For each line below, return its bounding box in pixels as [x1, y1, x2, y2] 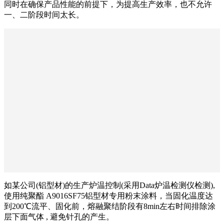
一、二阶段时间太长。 [4, 10, 84, 19]
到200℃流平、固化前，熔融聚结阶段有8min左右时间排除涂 [4, 201, 215, 210]
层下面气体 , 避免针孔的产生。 [4, 212, 114, 221]
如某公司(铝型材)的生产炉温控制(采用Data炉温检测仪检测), [4, 180, 215, 189]
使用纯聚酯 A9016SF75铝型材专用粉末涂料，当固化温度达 [4, 191, 213, 200]
